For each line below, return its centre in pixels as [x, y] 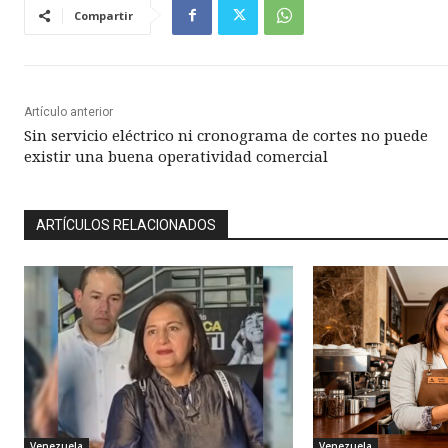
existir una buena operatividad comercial [176, 156]
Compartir [103, 16]
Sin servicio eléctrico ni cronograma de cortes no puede [226, 135]
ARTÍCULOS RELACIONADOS [126, 225]
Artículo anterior [68, 112]
